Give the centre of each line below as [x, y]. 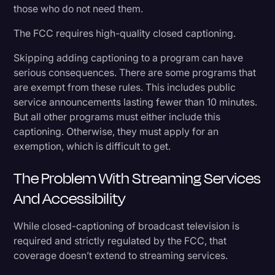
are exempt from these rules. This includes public [125, 87]
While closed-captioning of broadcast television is [127, 226]
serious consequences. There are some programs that [135, 72]
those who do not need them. [79, 8]
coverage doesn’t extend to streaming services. [121, 255]
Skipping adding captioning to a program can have [129, 57]
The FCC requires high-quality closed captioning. [125, 33]
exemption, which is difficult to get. [92, 146]
